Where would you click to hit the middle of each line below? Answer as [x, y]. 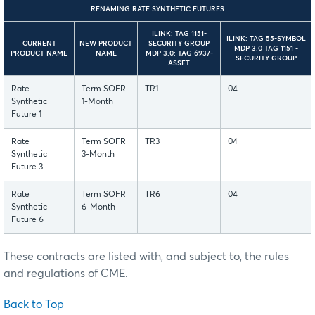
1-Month [97, 102]
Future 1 [26, 115]
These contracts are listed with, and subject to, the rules [146, 257]
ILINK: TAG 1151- [179, 34]
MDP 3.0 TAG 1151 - [266, 49]
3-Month [98, 155]
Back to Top [34, 305]
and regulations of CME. [66, 274]
